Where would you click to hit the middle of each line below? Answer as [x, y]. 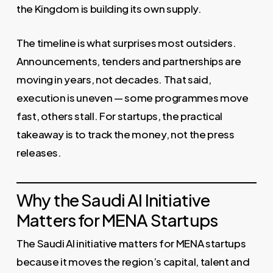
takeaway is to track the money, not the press [125, 134]
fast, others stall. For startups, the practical [119, 115]
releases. [39, 152]
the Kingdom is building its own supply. [109, 9]
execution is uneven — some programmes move [132, 97]
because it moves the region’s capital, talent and [133, 261]
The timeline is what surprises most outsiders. [126, 42]
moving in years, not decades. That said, [114, 79]
